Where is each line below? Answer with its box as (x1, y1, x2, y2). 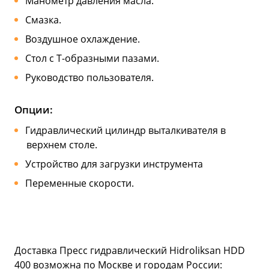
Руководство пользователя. (25, 70, 154, 84)
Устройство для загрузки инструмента (25, 157, 203, 171)
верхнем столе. (26, 138, 97, 151)
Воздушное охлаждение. (25, 32, 140, 46)
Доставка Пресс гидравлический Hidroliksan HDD (14, 243, 245, 257)
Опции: (14, 102, 53, 116)
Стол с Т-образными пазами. (25, 51, 159, 65)
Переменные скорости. (25, 176, 136, 190)
